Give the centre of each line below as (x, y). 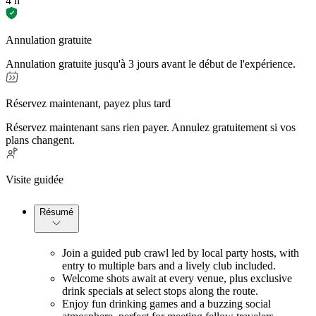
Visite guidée (35, 179)
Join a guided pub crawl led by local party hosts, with (181, 253)
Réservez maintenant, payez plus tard (88, 103)
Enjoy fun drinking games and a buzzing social (166, 303)
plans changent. (40, 140)
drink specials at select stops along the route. (160, 291)
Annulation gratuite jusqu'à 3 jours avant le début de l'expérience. (151, 63)
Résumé (56, 212)
